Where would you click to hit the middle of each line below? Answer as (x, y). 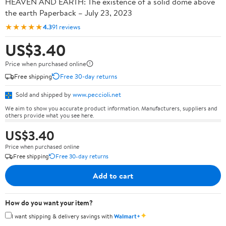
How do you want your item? (49, 203)
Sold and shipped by (43, 94)
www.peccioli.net (97, 94)
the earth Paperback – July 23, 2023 (69, 13)
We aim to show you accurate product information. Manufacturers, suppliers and (111, 108)
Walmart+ (127, 216)
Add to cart (113, 175)
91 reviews (66, 26)
